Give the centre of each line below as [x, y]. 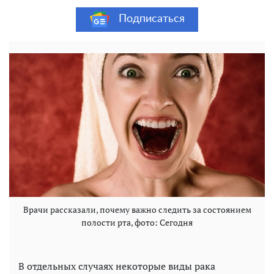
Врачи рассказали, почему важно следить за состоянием [137, 209]
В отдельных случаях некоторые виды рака [117, 266]
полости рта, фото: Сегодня [137, 222]
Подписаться [151, 19]
